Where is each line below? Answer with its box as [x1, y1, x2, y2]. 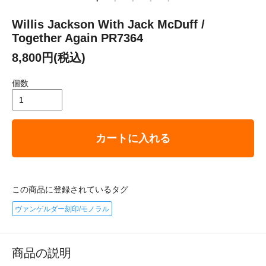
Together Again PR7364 [12, 31, 143, 45]
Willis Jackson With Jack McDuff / [12, 17, 205, 31]
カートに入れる [96, 132, 170, 144]
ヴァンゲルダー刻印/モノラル [15, 204, 109, 213]
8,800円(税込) [12, 50, 85, 64]
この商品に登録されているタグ [12, 184, 128, 194]
